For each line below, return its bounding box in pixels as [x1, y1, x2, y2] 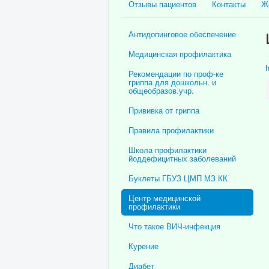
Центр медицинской [128, 192, 201, 204]
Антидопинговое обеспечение [128, 28, 236, 40]
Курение [128, 240, 159, 252]
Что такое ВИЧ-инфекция [128, 220, 220, 232]
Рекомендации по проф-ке [128, 67, 223, 79]
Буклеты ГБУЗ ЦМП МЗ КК [128, 172, 228, 184]
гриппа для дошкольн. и [128, 76, 216, 88]
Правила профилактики [128, 124, 214, 136]
